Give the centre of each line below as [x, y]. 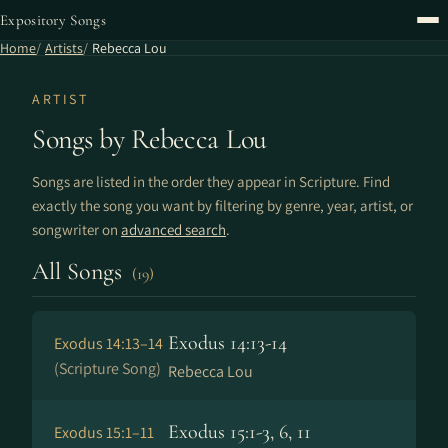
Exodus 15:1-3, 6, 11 [239, 432]
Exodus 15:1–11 [104, 432]
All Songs [80, 271]
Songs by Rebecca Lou [149, 139]
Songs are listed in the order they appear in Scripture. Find [211, 181]
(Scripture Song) [107, 368]
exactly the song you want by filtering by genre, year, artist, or [222, 205]
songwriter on [76, 229]
